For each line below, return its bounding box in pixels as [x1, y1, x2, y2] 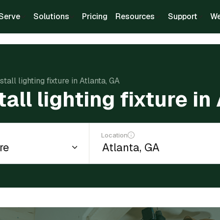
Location [101, 131, 128, 139]
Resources [115, 11, 155, 22]
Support [167, 11, 197, 22]
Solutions [33, 11, 69, 22]
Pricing [82, 11, 108, 22]
